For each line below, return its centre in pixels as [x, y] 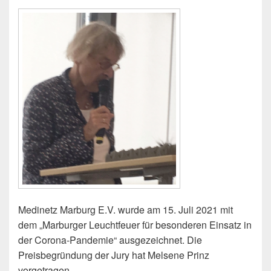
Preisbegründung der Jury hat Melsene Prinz [114, 255]
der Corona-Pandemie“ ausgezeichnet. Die [110, 240]
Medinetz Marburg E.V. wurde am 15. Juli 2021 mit [126, 210]
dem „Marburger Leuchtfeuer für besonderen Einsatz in [135, 225]
